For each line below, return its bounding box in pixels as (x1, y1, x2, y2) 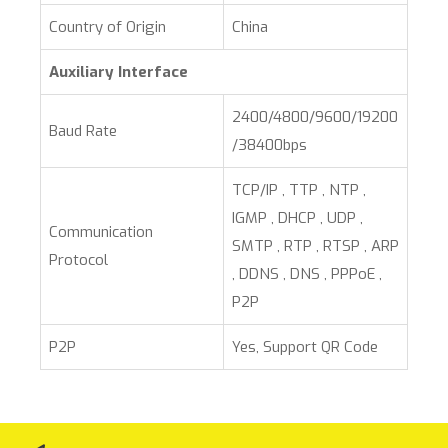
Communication (49, 222, 153, 242)
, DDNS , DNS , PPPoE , (232, 264, 382, 284)
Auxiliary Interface (49, 62, 188, 82)
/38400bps (232, 135, 307, 155)
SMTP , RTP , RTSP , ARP (232, 236, 399, 256)
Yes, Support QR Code (232, 337, 378, 357)
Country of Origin (49, 17, 166, 37)
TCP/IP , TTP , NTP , (232, 180, 366, 200)
